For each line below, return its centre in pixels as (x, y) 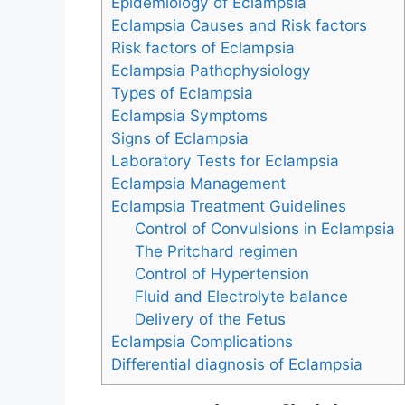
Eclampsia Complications (202, 342)
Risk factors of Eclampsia (203, 48)
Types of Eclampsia (182, 93)
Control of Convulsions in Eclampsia (264, 229)
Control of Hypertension (221, 274)
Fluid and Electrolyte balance (241, 297)
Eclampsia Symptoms (189, 116)
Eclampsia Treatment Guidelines (229, 206)
